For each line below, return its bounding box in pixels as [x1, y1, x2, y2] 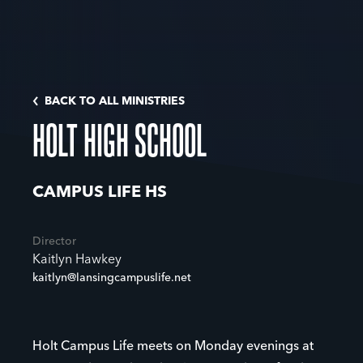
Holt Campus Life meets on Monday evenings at [32, 340, 314, 353]
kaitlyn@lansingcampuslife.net [32, 272, 191, 284]
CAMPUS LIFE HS [32, 185, 167, 201]
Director [32, 236, 76, 247]
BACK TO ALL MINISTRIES [45, 96, 185, 107]
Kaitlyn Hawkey [32, 254, 122, 267]
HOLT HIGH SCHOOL [32, 116, 207, 162]
